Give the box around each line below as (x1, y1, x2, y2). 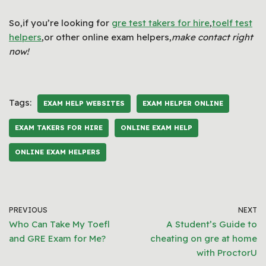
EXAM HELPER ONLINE (142, 99, 223, 107)
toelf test (212, 17, 252, 28)
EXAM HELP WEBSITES (43, 99, 125, 107)
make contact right (172, 31, 253, 43)
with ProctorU (197, 246, 257, 258)
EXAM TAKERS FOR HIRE (15, 123, 103, 132)
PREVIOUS (9, 205, 47, 214)
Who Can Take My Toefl (9, 218, 110, 230)
